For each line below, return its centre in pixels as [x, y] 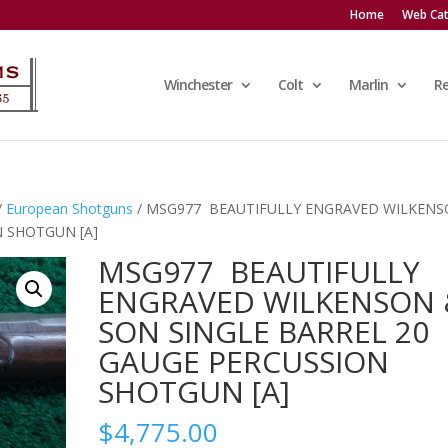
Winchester [197, 84]
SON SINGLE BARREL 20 [264, 331]
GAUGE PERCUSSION [244, 361]
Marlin [368, 84]
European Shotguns [70, 208]
